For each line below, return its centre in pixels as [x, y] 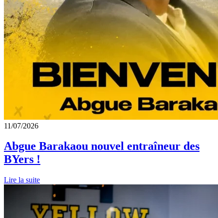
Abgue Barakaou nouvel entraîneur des [102, 146]
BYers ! [22, 159]
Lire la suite [22, 180]
